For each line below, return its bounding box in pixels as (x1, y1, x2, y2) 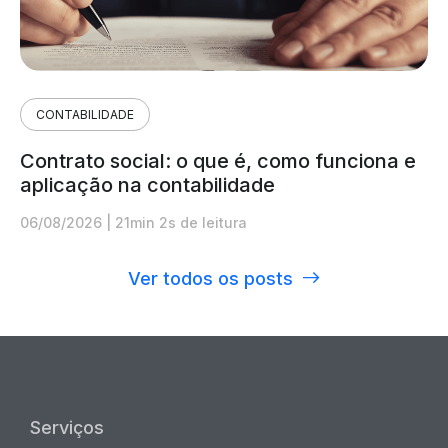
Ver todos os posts (127, 267, 293, 289)
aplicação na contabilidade (20, 172, 275, 197)
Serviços (30, 416, 104, 438)
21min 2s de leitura (115, 213, 247, 231)
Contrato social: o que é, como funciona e (20, 148, 416, 173)
